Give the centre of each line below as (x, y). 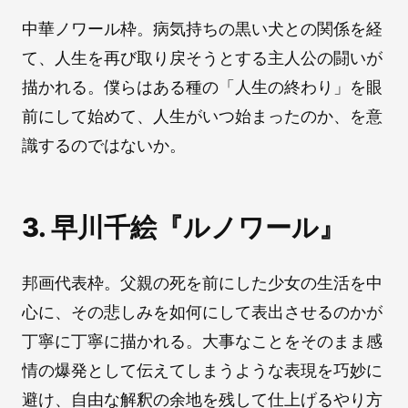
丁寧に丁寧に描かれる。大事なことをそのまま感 (202, 342)
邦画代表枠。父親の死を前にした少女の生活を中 (202, 283)
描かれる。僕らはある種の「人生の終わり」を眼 (202, 87)
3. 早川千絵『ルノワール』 (184, 228)
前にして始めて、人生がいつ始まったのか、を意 (202, 117)
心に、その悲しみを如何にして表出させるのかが (202, 312)
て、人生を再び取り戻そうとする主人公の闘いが (202, 58)
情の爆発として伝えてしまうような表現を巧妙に (202, 371)
